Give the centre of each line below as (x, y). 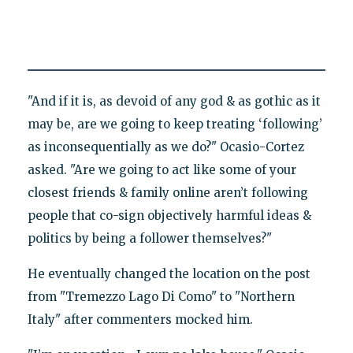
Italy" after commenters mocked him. (140, 320)
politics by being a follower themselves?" (149, 239)
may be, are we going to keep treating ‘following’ (175, 124)
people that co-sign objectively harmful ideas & (169, 216)
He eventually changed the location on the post (169, 274)
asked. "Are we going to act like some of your (162, 170)
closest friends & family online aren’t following (167, 193)
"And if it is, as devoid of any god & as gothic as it (174, 102)
